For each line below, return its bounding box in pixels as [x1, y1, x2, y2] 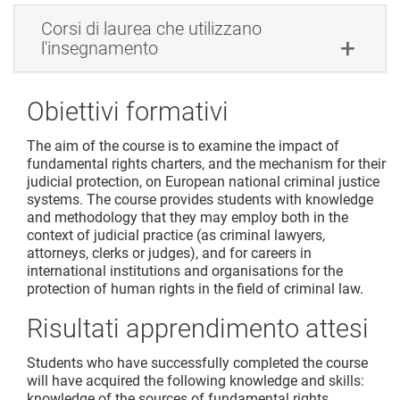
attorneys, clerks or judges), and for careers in [27, 245, 312, 262]
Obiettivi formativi [27, 96, 229, 128]
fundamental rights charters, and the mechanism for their [27, 155, 386, 173]
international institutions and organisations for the [27, 262, 343, 280]
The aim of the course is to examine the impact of [27, 137, 339, 155]
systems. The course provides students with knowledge [27, 191, 373, 209]
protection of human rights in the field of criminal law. [27, 280, 363, 298]
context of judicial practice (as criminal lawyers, [27, 227, 325, 245]
